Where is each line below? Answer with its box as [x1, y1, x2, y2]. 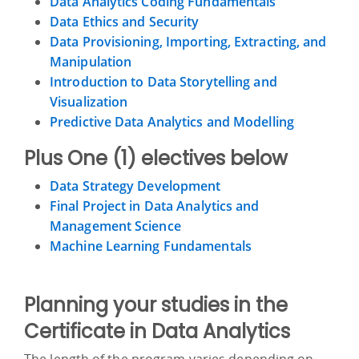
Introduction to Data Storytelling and [50, 72, 277, 91]
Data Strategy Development [50, 176, 221, 195]
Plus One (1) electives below [24, 144, 288, 171]
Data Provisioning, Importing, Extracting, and [50, 32, 327, 50]
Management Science [50, 216, 181, 235]
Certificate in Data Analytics [24, 317, 290, 345]
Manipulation [50, 52, 132, 71]
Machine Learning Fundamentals [50, 236, 252, 255]
